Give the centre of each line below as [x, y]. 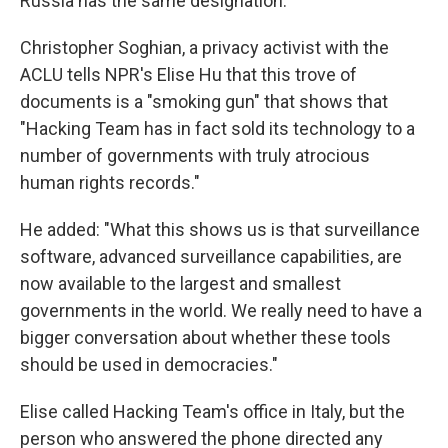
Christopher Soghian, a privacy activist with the [204, 47]
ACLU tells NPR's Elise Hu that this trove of [188, 74]
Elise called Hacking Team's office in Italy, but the [212, 411]
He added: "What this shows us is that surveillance [220, 229]
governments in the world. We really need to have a [221, 310]
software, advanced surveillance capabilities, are [211, 256]
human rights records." [110, 182]
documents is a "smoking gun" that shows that [204, 101]
